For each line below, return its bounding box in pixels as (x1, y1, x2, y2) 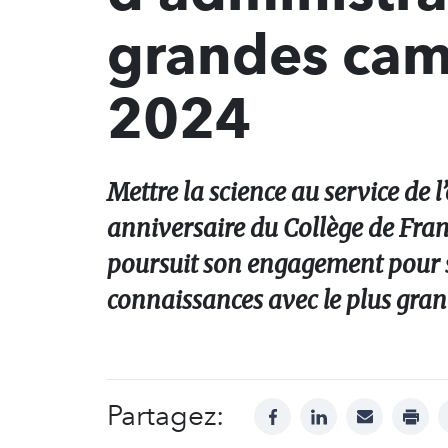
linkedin (318, 399, 376, 419)
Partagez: (107, 399, 224, 432)
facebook (272, 399, 342, 419)
